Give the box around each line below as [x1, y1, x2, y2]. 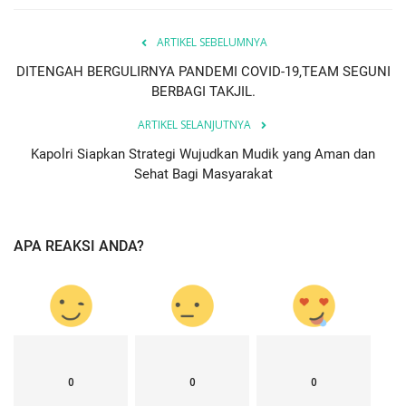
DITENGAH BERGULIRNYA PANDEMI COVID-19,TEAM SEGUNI [15, 63, 391, 80]
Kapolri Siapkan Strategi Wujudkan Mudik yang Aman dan [31, 145, 375, 162]
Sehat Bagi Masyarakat [133, 165, 273, 182]
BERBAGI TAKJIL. [150, 82, 256, 100]
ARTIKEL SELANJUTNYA [137, 116, 251, 132]
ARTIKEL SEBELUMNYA [157, 34, 267, 50]
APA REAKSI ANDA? [14, 237, 144, 255]
